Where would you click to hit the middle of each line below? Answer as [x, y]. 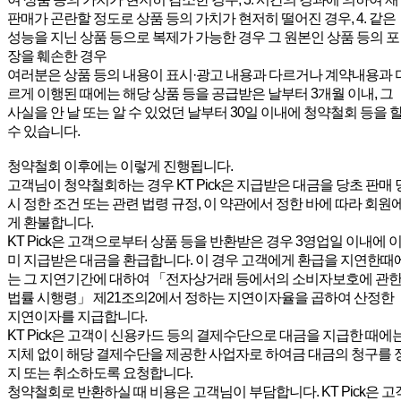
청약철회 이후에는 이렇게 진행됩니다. [120, 166]
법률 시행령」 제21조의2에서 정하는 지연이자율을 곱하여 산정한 [200, 297]
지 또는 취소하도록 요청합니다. [100, 372]
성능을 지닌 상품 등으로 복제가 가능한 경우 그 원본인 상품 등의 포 [203, 37]
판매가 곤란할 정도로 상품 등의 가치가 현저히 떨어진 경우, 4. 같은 [201, 18]
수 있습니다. [43, 131]
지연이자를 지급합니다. [77, 316]
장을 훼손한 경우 [57, 55]
